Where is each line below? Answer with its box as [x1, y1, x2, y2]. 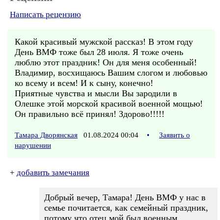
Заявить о [159, 131, 190, 139]
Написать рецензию [10, 10, 81, 19]
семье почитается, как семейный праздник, [44, 203, 208, 213]
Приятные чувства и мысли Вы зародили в [15, 88, 177, 98]
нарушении [15, 141, 51, 149]
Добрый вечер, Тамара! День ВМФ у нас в [44, 192, 206, 202]
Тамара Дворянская [15, 131, 78, 139]
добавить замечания [17, 168, 89, 177]
